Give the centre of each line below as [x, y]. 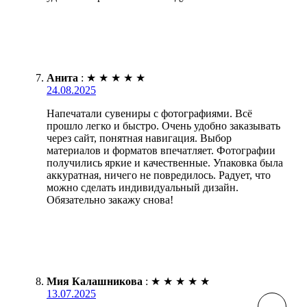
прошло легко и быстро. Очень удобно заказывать [163, 125]
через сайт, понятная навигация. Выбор [139, 138]
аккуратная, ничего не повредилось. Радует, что [159, 175]
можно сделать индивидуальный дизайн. [143, 187]
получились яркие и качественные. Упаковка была [165, 162]
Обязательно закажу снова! [110, 199]
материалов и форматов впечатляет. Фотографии [161, 150]
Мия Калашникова [95, 281]
